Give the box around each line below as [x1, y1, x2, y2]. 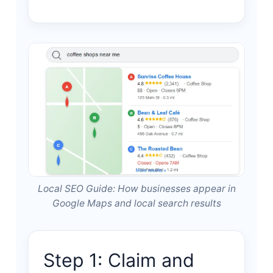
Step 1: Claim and [43, 249, 194, 272]
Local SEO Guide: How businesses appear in [37, 183, 236, 195]
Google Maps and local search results [52, 197, 221, 210]
